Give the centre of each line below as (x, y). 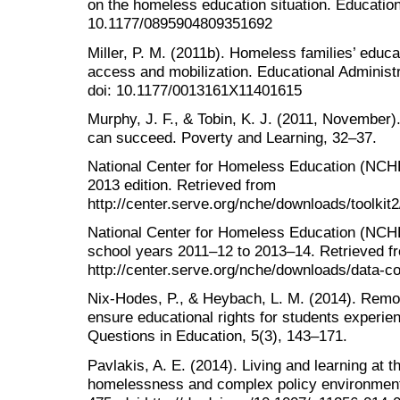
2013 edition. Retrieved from (182, 185)
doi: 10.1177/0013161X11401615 (195, 90)
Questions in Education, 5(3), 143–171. (217, 336)
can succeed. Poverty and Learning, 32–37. (232, 137)
